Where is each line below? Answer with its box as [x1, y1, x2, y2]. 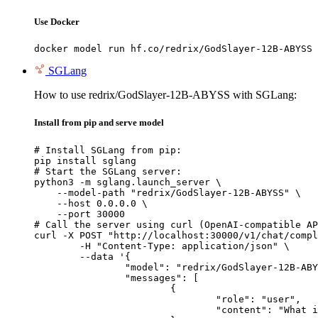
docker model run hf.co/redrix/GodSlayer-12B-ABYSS [34, 43, 312, 55]
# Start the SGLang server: [34, 165, 182, 177]
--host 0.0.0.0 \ [34, 197, 148, 209]
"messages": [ [34, 272, 125, 283]
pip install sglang [34, 155, 136, 166]
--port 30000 [34, 208, 125, 219]
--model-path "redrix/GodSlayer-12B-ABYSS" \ [34, 187, 301, 198]
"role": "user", [34, 293, 216, 305]
